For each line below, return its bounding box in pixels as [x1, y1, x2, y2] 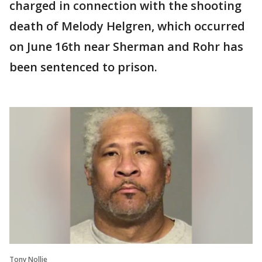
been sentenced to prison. [9, 59, 157, 75]
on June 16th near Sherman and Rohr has [9, 39, 243, 54]
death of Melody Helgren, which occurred [9, 18, 245, 34]
